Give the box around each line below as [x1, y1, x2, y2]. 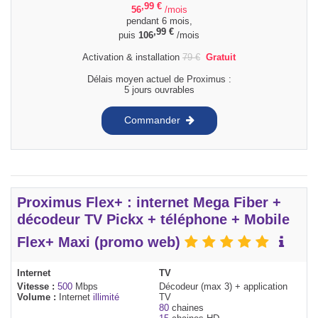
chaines [169, 302, 204, 313]
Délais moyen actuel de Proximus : [87, 73, 231, 84]
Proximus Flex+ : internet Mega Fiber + [17, 194, 281, 210]
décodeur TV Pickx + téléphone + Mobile [17, 211, 290, 227]
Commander [124, 114, 180, 126]
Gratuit [206, 51, 236, 62]
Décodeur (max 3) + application [159, 280, 287, 292]
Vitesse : [17, 280, 57, 292]
